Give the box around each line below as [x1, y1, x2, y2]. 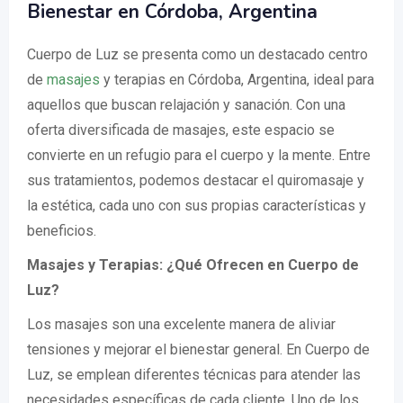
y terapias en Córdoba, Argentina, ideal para [100, 71, 374, 88]
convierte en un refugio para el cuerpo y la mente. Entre [27, 147, 371, 164]
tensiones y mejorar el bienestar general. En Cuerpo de [27, 341, 370, 358]
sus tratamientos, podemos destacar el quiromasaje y [27, 172, 364, 189]
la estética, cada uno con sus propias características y [27, 197, 366, 214]
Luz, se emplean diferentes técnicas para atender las [27, 366, 361, 383]
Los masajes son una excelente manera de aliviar [27, 316, 336, 333]
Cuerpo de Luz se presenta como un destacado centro [27, 46, 368, 63]
